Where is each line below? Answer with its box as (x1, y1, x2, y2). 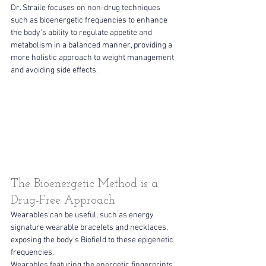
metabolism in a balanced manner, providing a (11, 40, 174, 50)
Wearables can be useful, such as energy (11, 210, 156, 221)
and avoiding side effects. (11, 65, 100, 75)
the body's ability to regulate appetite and (11, 27, 154, 38)
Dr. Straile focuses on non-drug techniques (11, 2, 162, 13)
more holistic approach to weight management (11, 52, 176, 63)
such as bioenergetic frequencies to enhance (11, 15, 169, 26)
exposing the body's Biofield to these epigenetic (11, 235, 175, 246)
